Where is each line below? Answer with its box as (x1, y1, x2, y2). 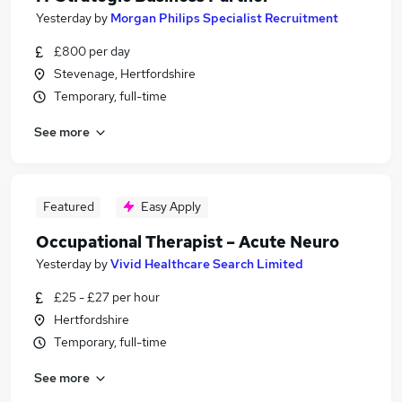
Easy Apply (141, 198, 201, 214)
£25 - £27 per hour (54, 289, 160, 305)
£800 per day (54, 43, 130, 59)
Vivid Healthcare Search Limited (110, 256, 303, 272)
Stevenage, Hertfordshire (54, 66, 196, 82)
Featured (42, 198, 94, 214)
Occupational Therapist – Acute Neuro (36, 232, 339, 252)
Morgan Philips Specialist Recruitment (110, 10, 338, 26)
